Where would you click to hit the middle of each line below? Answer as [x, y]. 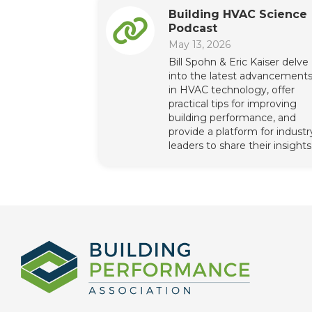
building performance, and [232, 118]
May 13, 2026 [200, 45]
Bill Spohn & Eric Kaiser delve [239, 62]
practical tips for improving [233, 104]
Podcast [193, 29]
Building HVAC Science [238, 15]
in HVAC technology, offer [232, 90]
